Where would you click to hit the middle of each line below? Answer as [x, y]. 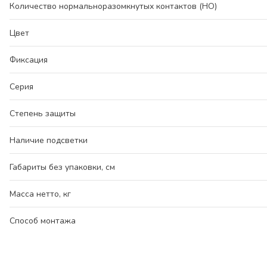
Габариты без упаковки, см [62, 167]
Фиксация [29, 60]
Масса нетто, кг [40, 194]
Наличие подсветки [49, 140]
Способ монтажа [43, 221]
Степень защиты [43, 114]
